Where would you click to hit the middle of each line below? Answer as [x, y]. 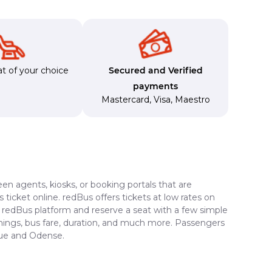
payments [155, 86]
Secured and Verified [155, 70]
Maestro [192, 99]
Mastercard [125, 99]
